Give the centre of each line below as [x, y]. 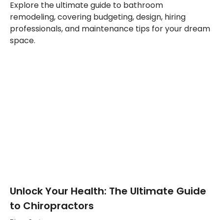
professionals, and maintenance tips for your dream [110, 29]
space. [23, 41]
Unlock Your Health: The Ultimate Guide [108, 191]
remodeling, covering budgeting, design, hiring [98, 17]
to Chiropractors [52, 206]
